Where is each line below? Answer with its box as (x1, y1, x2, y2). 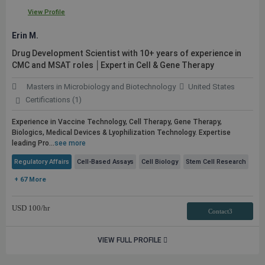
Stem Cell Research (186, 158, 246, 166)
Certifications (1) (25, 95, 82, 104)
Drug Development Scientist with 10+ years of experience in (12, 49, 241, 58)
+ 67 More (14, 176, 46, 183)
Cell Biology (141, 158, 178, 166)
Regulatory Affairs (14, 158, 69, 166)
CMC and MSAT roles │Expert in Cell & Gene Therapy (12, 60, 214, 70)
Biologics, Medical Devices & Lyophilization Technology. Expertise (12, 128, 231, 137)
